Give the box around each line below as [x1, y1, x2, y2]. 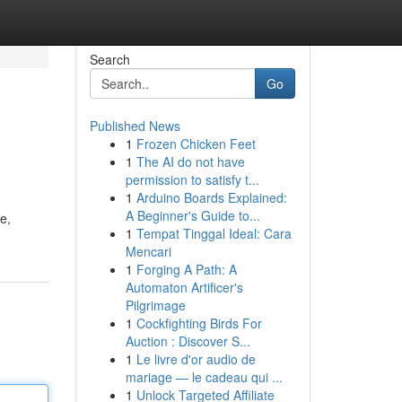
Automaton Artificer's [125, 278, 243, 296]
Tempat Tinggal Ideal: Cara [135, 224, 292, 242]
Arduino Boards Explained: [135, 188, 287, 206]
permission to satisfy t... [125, 170, 259, 188]
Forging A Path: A [135, 260, 237, 278]
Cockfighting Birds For [135, 314, 262, 332]
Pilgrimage [125, 296, 186, 314]
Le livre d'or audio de [135, 350, 256, 368]
